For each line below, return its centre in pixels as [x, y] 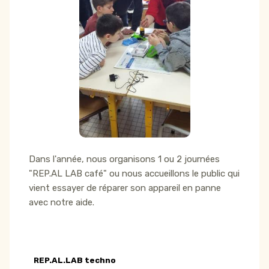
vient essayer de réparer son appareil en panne [125, 188]
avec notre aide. [62, 203]
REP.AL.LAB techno [75, 261]
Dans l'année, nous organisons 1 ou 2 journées [124, 159]
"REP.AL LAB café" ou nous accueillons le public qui [134, 174]
